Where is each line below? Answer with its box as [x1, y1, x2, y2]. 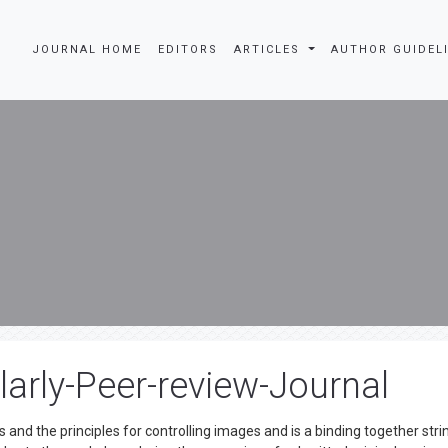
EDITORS [158, 43, 219, 56]
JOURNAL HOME [32, 43, 143, 56]
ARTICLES [234, 43, 306, 56]
